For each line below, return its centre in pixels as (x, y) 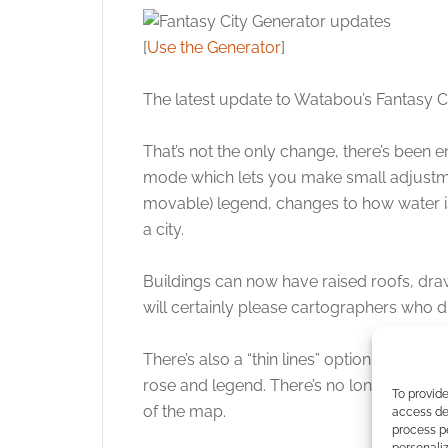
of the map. (184, 411)
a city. (163, 229)
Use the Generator (214, 47)
